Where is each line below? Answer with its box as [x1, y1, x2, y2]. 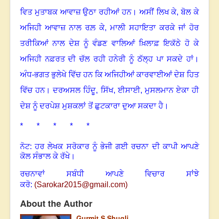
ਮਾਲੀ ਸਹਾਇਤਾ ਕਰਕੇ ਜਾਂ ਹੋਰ [110, 23, 199, 32]
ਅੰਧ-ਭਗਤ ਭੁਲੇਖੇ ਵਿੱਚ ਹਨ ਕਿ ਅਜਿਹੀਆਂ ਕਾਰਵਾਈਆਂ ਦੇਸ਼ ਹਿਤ [20, 70, 199, 79]
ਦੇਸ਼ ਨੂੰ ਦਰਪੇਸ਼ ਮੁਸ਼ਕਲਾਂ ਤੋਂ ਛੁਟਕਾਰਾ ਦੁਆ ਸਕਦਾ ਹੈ [20, 102, 163, 110]
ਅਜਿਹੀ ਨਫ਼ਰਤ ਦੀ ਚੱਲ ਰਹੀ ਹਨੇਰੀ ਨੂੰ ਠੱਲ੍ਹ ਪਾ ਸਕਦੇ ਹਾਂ [20, 55, 194, 64]
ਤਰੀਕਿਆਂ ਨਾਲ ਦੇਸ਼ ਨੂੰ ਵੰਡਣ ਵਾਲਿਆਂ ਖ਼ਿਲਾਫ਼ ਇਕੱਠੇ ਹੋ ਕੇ [20, 39, 199, 48]
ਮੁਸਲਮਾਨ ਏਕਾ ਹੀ [144, 86, 199, 95]
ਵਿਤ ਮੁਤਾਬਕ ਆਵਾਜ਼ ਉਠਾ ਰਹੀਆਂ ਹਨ [20, 8, 131, 17]
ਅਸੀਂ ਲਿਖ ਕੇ [139, 8, 177, 17]
